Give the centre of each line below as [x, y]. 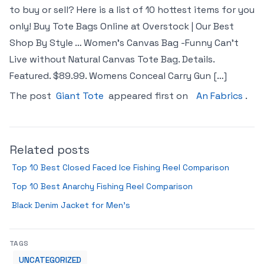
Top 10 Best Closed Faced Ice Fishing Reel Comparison [121, 167]
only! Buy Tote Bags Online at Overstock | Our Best [122, 26]
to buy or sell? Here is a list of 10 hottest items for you [132, 10]
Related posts [49, 150]
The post [32, 96]
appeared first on [148, 96]
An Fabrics [220, 96]
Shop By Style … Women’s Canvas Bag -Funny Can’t [124, 43]
